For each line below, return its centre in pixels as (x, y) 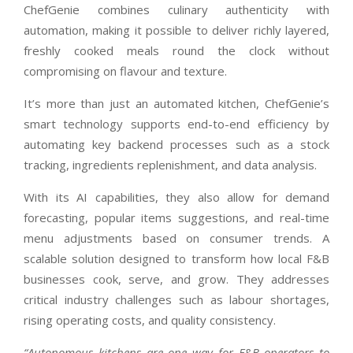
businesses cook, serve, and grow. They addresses (176, 279)
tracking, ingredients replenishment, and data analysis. (170, 164)
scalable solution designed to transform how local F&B (176, 258)
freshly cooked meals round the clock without (176, 50)
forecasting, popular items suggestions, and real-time (176, 217)
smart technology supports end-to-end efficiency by (176, 123)
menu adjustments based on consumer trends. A (176, 238)
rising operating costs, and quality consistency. (150, 320)
